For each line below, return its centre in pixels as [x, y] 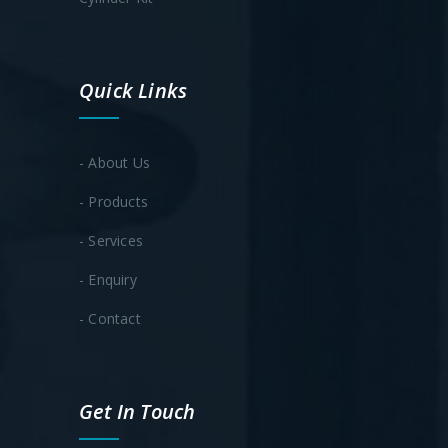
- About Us [114, 162]
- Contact [110, 318]
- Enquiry [108, 279]
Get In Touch [137, 411]
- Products [113, 201]
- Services [111, 240]
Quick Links [133, 90]
